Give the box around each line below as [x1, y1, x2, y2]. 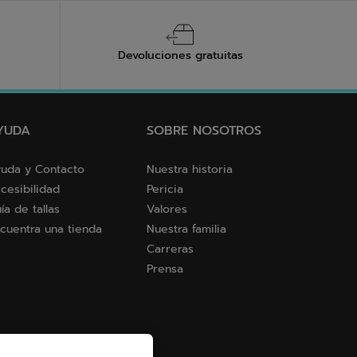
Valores [147, 201, 187, 218]
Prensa [147, 261, 183, 278]
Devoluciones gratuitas [117, 47, 243, 65]
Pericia [147, 181, 183, 198]
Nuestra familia [147, 221, 226, 238]
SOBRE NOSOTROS [147, 121, 261, 141]
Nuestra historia [147, 161, 233, 178]
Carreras [147, 241, 194, 258]
